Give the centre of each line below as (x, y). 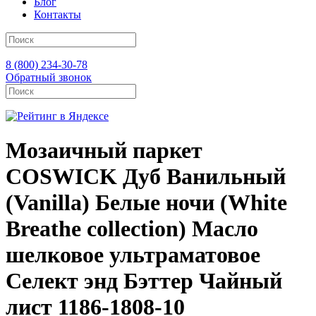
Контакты (57, 14)
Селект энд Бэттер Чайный (144, 281)
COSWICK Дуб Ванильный (146, 177)
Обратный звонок (49, 77)
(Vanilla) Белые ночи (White (146, 203)
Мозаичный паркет (104, 151)
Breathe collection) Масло (132, 229)
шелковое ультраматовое (133, 255)
